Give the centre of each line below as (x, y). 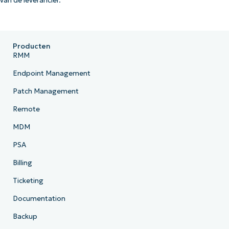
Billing (22, 163)
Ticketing (28, 181)
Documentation (39, 199)
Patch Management (45, 91)
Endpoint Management (51, 74)
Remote (26, 109)
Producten (31, 47)
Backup (25, 217)
